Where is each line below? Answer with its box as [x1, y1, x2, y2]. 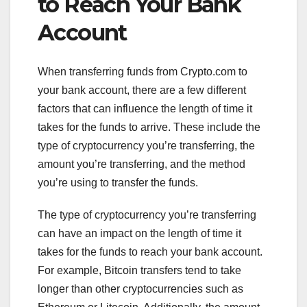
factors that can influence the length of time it [38, 102, 252, 114]
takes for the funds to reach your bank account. [38, 245, 262, 258]
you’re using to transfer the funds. [38, 176, 198, 188]
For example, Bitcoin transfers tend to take [38, 264, 241, 276]
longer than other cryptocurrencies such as [38, 282, 243, 295]
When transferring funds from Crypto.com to [38, 65, 247, 77]
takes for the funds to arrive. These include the [38, 121, 260, 133]
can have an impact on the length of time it [38, 227, 241, 239]
